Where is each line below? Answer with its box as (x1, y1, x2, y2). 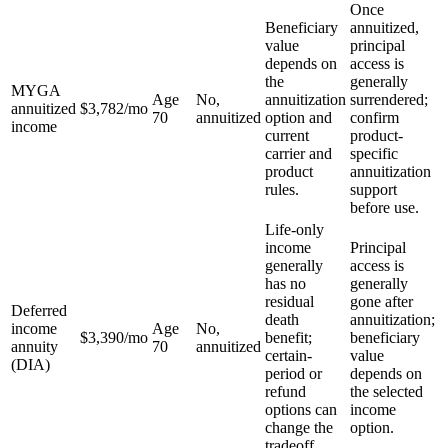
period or (265, 364, 322, 382)
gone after (350, 292, 413, 310)
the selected (350, 382, 423, 400)
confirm (350, 108, 399, 126)
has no (265, 274, 306, 292)
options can (265, 400, 337, 418)
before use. (350, 198, 419, 216)
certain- (265, 346, 312, 364)
